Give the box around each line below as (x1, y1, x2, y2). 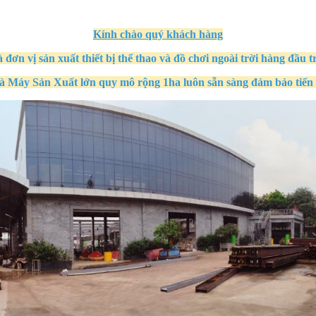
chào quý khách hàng (117, 28, 223, 40)
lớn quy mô (77, 75, 135, 88)
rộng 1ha (134, 75, 181, 88)
